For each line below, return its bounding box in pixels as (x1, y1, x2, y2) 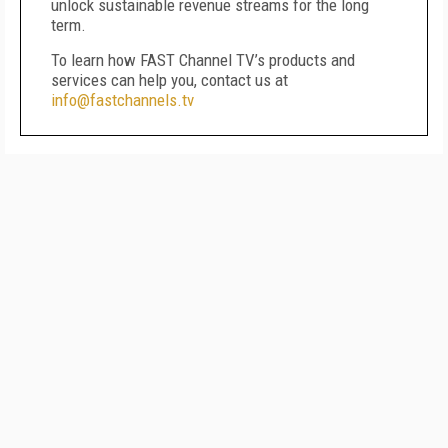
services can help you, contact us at (51, 70, 288, 90)
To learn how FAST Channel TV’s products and (51, 50, 355, 70)
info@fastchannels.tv (51, 90, 194, 110)
